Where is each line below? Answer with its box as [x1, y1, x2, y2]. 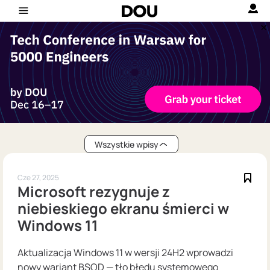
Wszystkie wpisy [95, 138, 159, 150]
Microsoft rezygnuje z [17, 181, 170, 201]
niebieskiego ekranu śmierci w [17, 198, 229, 218]
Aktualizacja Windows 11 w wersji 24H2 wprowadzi [17, 246, 233, 260]
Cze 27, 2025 [17, 172, 59, 183]
